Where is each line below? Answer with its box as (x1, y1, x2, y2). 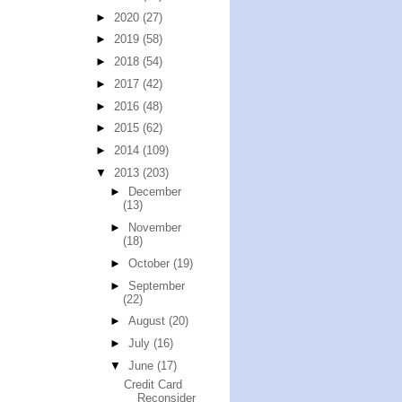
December (127, 185, 181, 199)
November (127, 221, 181, 234)
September (127, 278, 185, 293)
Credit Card (124, 378, 183, 392)
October (127, 256, 173, 270)
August (127, 314, 169, 328)
